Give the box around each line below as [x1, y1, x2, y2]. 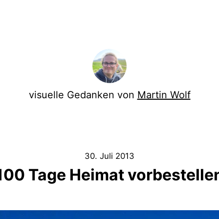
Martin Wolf [137, 89, 191, 101]
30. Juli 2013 [85, 151, 134, 161]
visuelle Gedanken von [28, 89, 137, 101]
